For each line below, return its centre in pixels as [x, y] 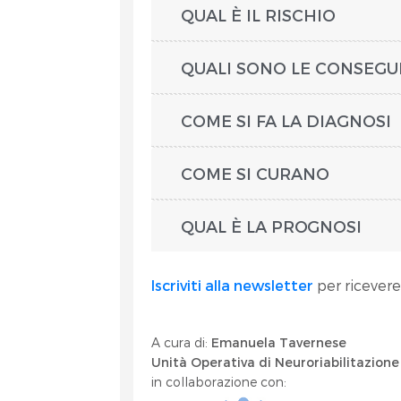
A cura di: [182, 342]
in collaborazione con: [219, 382]
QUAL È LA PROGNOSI [274, 226]
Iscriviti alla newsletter [233, 285]
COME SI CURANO [256, 173]
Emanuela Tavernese [279, 342]
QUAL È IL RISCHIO [259, 15]
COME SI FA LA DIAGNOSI [286, 120]
